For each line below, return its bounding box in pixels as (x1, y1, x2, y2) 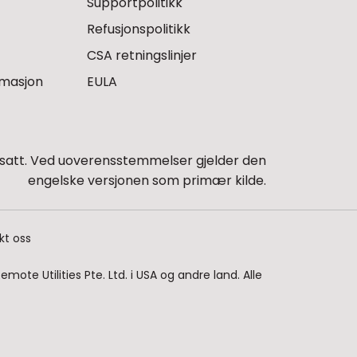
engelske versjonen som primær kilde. (28, 171, 266, 190)
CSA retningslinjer (86, 45, 197, 65)
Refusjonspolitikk (86, 19, 190, 38)
